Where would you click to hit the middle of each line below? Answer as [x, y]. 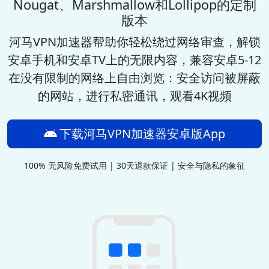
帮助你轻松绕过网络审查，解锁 [176, 42]
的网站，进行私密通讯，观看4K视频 [134, 96]
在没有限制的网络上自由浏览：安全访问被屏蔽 [134, 78]
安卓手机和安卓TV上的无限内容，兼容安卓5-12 [134, 60]
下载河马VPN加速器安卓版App [143, 134]
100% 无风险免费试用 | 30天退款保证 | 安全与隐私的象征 [134, 166]
